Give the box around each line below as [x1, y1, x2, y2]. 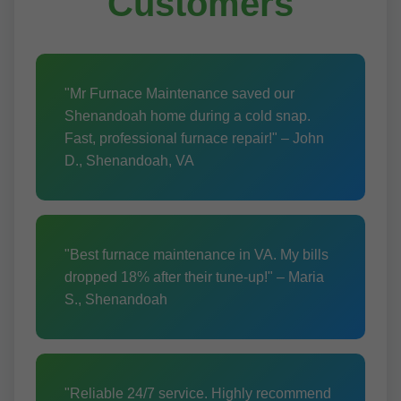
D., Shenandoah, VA [64, 153, 194, 168]
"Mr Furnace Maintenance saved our [64, 86, 294, 101]
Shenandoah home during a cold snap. [64, 108, 311, 124]
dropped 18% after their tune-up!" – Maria [64, 269, 324, 285]
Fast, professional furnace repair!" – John [64, 131, 324, 146]
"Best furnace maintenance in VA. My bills [64, 247, 328, 262]
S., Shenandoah [64, 292, 167, 307]
